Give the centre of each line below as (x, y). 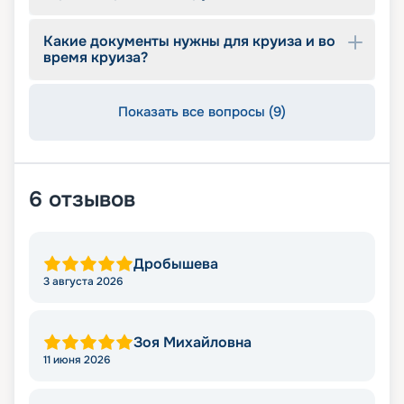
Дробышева (176, 264)
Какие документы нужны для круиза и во (189, 41)
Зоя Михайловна (193, 343)
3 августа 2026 (83, 282)
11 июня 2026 (77, 360)
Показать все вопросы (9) (202, 112)
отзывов (92, 200)
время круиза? (96, 58)
